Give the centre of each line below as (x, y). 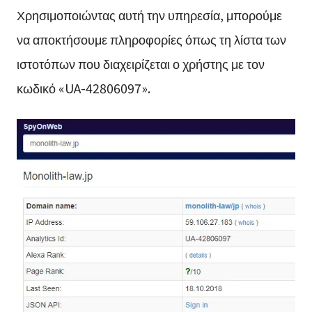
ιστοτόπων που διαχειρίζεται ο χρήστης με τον (140, 64)
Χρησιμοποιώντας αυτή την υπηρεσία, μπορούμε (149, 15)
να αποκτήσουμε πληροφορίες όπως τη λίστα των (151, 39)
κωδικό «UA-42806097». (83, 88)
